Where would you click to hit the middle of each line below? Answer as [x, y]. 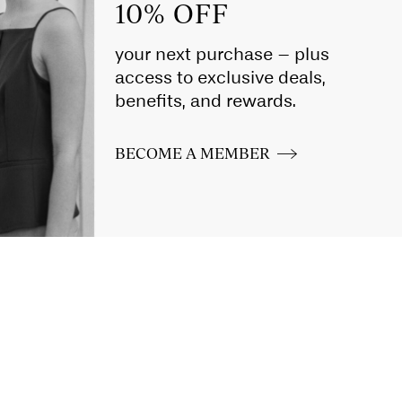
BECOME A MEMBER [193, 152]
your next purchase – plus [223, 54]
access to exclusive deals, [221, 77]
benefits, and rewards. [206, 100]
